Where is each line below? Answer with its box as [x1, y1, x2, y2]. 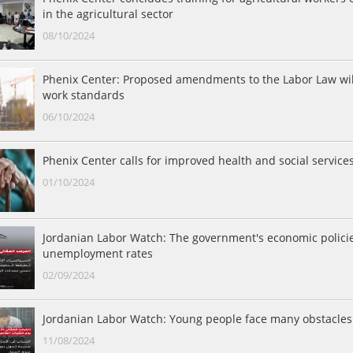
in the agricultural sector [43, 6, 173, 21]
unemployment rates [43, 246, 153, 261]
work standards [43, 87, 124, 102]
